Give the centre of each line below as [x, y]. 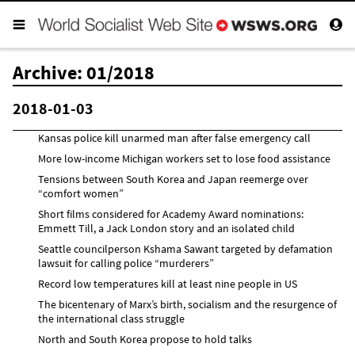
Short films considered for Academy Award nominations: [171, 214]
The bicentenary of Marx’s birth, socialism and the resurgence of [187, 304]
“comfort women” [81, 193]
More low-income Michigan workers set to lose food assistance [184, 158]
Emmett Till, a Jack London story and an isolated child [166, 228]
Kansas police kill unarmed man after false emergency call [174, 137]
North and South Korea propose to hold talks [145, 339]
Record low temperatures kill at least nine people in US [168, 283]
